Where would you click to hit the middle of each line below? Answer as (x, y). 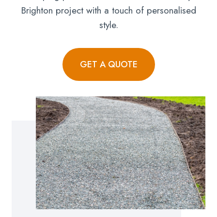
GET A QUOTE (108, 64)
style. (108, 25)
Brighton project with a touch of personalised (108, 10)
